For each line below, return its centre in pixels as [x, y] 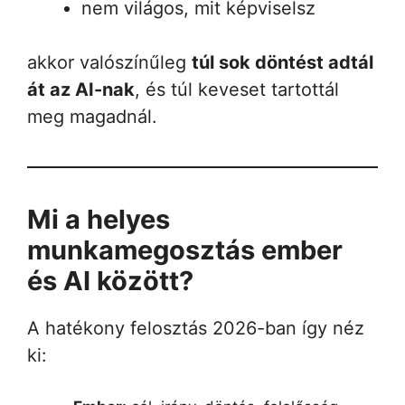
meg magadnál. [92, 116]
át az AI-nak [81, 89]
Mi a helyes [99, 219]
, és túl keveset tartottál [237, 89]
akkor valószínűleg [109, 62]
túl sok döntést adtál [283, 62]
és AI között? [110, 280]
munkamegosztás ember [185, 250]
